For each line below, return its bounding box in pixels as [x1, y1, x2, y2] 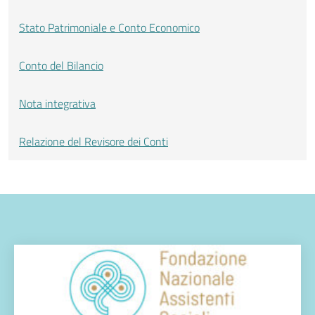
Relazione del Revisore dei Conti [19, 133, 168, 150]
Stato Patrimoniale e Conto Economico [19, 19, 200, 36]
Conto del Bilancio [19, 57, 103, 74]
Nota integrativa [19, 95, 96, 112]
